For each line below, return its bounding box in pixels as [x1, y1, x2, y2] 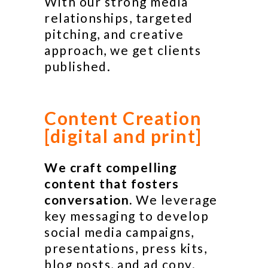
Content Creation [44, 107, 202, 129]
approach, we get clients [44, 42, 201, 57]
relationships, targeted [44, 10, 193, 25]
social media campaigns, [44, 224, 194, 239]
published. [44, 59, 111, 74]
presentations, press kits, [44, 240, 207, 255]
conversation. [44, 192, 136, 207]
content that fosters [44, 176, 179, 191]
